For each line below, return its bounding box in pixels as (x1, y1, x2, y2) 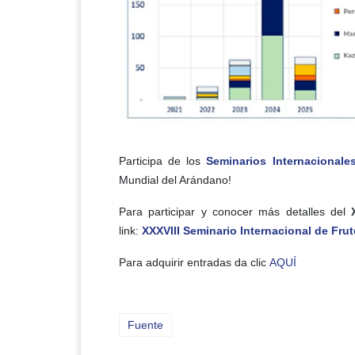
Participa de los (119, 154, 201, 167)
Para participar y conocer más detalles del (119, 204, 352, 218)
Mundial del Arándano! (119, 173, 231, 186)
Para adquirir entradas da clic (119, 255, 269, 269)
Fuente (128, 318, 163, 331)
